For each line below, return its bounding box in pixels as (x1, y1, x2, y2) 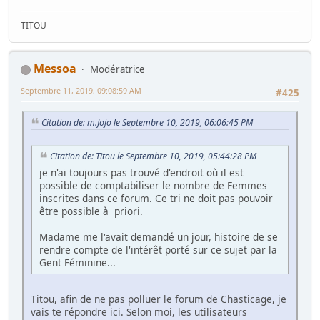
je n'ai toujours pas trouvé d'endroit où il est (39, 166, 244, 180)
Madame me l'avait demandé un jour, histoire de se (39, 230, 278, 244)
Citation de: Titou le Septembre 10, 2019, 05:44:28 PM (50, 150, 256, 163)
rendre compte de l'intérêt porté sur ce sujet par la (39, 243, 277, 257)
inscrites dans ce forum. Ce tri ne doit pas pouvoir (39, 191, 273, 206)
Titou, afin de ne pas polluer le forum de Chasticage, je (31, 292, 286, 306)
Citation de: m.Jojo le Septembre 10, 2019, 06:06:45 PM (41, 116, 253, 129)
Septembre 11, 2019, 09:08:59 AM (21, 85, 141, 96)
